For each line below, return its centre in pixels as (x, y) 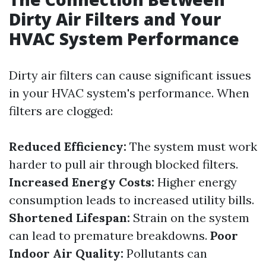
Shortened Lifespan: (69, 218)
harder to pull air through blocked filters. (123, 164)
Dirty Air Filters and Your (115, 19)
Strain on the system (190, 218)
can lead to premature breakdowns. (110, 235)
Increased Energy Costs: (82, 182)
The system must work (192, 146)
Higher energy (196, 182)
